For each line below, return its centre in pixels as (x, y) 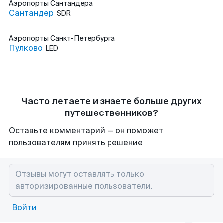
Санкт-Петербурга (83, 38)
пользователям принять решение (76, 143)
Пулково (26, 48)
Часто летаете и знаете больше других (111, 101)
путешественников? (111, 113)
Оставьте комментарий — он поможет (86, 131)
